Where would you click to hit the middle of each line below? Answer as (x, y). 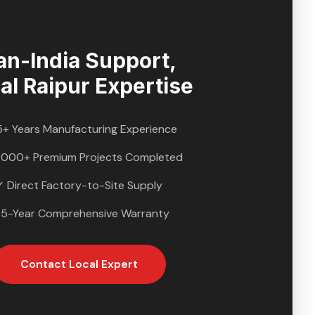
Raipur (57, 86)
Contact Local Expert (79, 264)
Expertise (142, 86)
